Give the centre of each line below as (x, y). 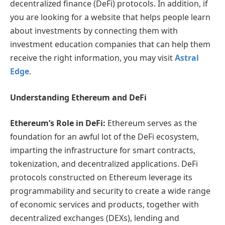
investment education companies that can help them (110, 44)
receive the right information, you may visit (91, 58)
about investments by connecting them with (94, 31)
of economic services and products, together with (104, 205)
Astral (187, 58)
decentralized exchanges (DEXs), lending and (95, 218)
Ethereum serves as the (152, 123)
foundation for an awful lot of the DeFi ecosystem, (104, 137)
